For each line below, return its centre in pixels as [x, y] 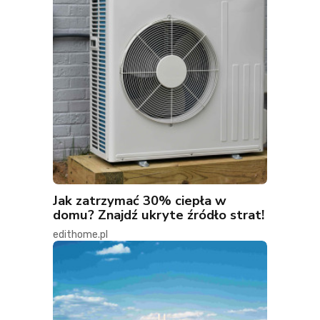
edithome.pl [80, 235]
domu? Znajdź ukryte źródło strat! [159, 215]
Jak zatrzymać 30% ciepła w [140, 201]
